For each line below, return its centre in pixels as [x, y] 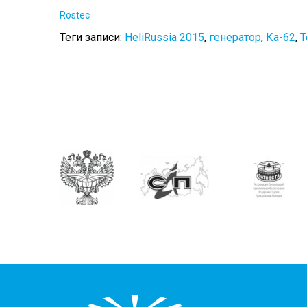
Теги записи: [92, 38]
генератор [235, 38]
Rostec [75, 15]
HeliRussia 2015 [164, 38]
